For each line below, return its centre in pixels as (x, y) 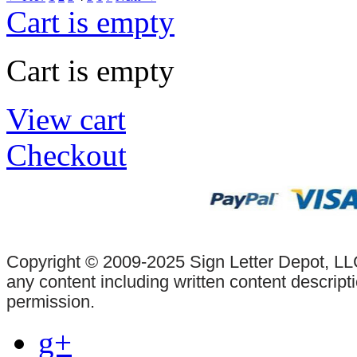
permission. (51, 301)
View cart (66, 119)
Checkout (67, 155)
